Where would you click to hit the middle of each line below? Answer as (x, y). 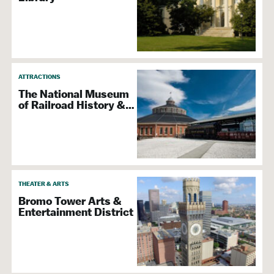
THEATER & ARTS (43, 184)
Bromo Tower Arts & (70, 202)
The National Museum (74, 94)
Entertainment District (76, 213)
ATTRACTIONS (39, 76)
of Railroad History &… (76, 105)
